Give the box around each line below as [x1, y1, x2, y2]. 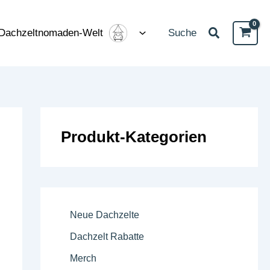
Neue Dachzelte [69, 210, 139, 220]
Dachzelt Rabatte [69, 231, 144, 242]
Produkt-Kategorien [60, 128, 207, 146]
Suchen [207, 24, 252, 38]
